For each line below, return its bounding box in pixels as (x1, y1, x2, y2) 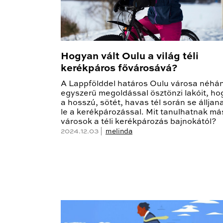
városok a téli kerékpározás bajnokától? (61, 118, 216, 126)
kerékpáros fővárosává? (61, 64, 177, 74)
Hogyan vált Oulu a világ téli (61, 52, 199, 62)
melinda (106, 128, 132, 135)
